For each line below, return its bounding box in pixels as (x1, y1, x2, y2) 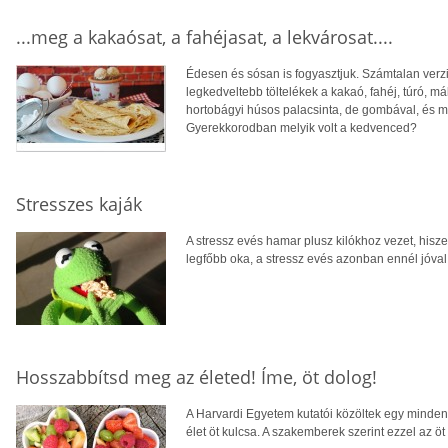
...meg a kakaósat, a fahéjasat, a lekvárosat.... (16, 24, 393, 49)
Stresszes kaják (16, 191, 142, 216)
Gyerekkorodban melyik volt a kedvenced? (186, 120, 417, 135)
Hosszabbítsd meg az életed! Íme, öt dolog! (16, 364, 377, 389)
